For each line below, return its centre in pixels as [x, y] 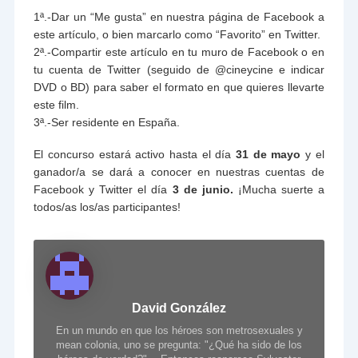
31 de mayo [268, 154]
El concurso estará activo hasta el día [135, 154]
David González [179, 308]
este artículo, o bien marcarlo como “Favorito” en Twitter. [177, 34]
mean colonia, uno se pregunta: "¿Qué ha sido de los [179, 344]
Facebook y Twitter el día [103, 189]
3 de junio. [203, 189]
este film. [57, 104]
